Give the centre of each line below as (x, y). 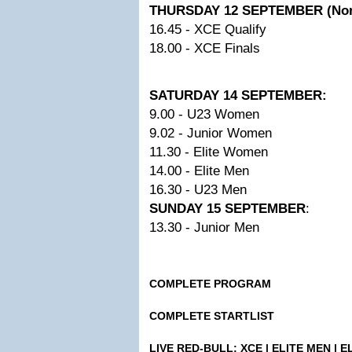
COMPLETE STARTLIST (212, 316)
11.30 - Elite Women (209, 152)
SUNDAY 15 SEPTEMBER (227, 209)
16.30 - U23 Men (198, 190)
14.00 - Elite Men (199, 171)
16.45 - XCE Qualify (208, 29)
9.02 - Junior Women (211, 133)
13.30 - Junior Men (204, 227)
